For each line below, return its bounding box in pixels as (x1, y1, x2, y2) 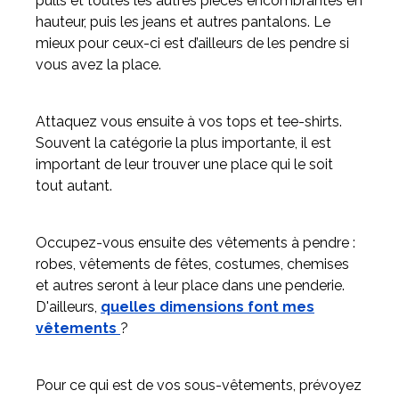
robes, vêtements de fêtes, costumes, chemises (36, 256, 349, 273)
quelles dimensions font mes (101, 298, 314, 316)
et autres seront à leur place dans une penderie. (36, 277, 345, 295)
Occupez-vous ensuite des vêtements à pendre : (36, 234, 355, 252)
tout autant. (36, 177, 112, 195)
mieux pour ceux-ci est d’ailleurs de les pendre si (36, 35, 349, 53)
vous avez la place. (36, 56, 161, 74)
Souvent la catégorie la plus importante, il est (36, 134, 331, 152)
